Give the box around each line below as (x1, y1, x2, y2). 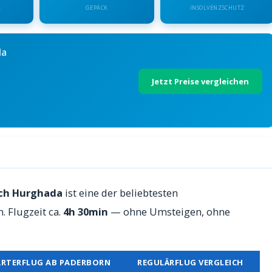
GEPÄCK (85, 4, 108, 12)
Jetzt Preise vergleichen (152, 75, 249, 87)
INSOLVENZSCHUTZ (189, 4, 245, 12)
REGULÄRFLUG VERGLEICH (137, 257, 243, 268)
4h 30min (63, 205, 108, 219)
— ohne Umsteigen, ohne (108, 205, 230, 219)
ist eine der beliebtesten (63, 186, 178, 200)
